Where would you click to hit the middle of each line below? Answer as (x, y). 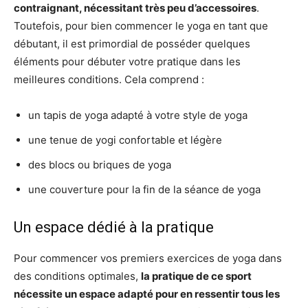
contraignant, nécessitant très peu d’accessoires (135, 8)
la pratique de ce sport (196, 276)
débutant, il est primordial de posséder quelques (132, 44)
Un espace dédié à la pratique (114, 227)
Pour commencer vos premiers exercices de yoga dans (148, 258)
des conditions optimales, (77, 276)
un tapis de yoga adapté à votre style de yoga (138, 115)
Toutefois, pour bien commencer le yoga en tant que (141, 26)
